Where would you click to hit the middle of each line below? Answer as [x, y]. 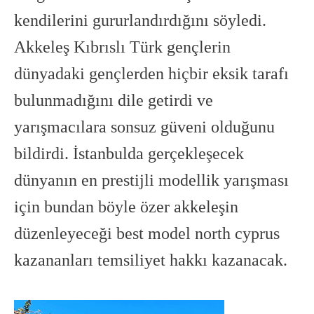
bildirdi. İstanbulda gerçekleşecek [129, 153]
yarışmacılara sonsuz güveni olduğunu [144, 127]
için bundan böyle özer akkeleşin [126, 207]
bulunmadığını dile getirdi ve [114, 100]
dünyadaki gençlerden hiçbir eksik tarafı [151, 74]
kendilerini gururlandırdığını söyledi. [140, 20]
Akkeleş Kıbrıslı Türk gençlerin [122, 47]
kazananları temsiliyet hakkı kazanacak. [151, 260]
